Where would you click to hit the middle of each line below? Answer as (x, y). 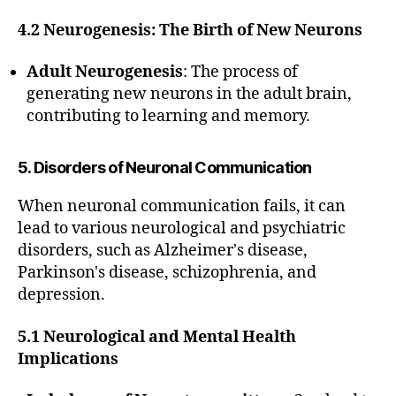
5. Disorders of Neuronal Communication (165, 168)
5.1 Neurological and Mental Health (157, 337)
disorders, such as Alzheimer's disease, (163, 251)
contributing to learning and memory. (168, 117)
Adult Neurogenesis (105, 72)
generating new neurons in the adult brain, (189, 95)
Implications (68, 359)
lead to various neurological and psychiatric (182, 229)
